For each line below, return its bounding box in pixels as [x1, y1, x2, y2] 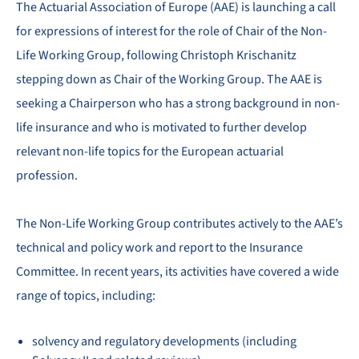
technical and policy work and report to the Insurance [16, 239, 303, 256]
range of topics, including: [16, 287, 155, 305]
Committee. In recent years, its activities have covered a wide [16, 263, 339, 280]
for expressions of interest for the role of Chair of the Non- [16, 22, 327, 40]
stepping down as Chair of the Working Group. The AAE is [16, 71, 322, 88]
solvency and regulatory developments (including [32, 333, 296, 350]
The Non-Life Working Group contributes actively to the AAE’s [16, 215, 343, 232]
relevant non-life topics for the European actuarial [16, 143, 284, 160]
